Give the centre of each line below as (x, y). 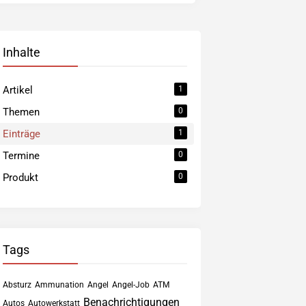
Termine (21, 156)
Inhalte (21, 52)
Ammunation (59, 285)
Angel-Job (130, 285)
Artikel (17, 90)
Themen (21, 112)
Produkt (20, 178)
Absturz (17, 285)
